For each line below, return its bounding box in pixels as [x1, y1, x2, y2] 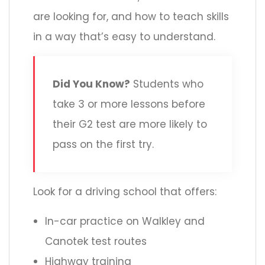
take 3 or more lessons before [53, 97, 205, 112]
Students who [130, 77, 203, 92]
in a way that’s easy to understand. [33, 30, 215, 44]
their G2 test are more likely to [53, 117, 207, 132]
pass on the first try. [53, 137, 154, 152]
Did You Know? [53, 77, 130, 92]
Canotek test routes [45, 234, 147, 249]
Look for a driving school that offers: [33, 185, 216, 199]
